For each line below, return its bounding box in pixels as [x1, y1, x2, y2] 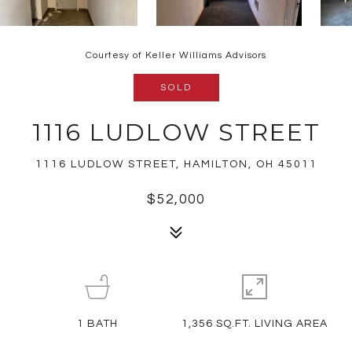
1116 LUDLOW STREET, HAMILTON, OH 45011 [35, 159, 317, 170]
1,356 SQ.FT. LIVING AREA [181, 318, 328, 329]
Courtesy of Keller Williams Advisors [86, 50, 266, 60]
